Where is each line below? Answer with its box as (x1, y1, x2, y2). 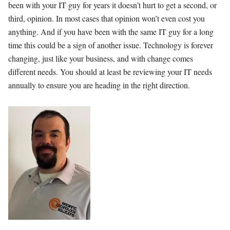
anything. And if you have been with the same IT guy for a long (8, 26, 214, 37)
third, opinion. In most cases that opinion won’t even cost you (8, 12, 205, 24)
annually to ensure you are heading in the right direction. (8, 79, 190, 90)
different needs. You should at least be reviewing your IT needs (8, 66, 212, 77)
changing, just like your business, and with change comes (8, 52, 193, 64)
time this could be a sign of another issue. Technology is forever (8, 39, 213, 50)
